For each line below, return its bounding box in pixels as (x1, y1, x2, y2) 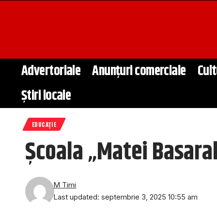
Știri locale (21, 85, 71, 106)
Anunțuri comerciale (92, 61, 186, 81)
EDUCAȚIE (31, 120, 57, 129)
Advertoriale (21, 61, 81, 81)
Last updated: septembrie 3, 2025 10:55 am (53, 193, 198, 202)
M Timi (53, 181, 77, 190)
